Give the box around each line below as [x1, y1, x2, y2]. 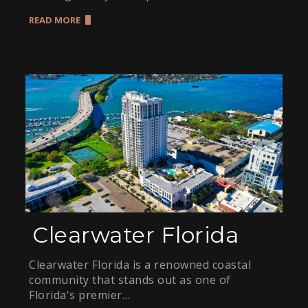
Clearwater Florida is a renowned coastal [29, 257, 252, 273]
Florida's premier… [29, 287, 131, 303]
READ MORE [29, 14, 81, 27]
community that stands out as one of [29, 272, 231, 288]
